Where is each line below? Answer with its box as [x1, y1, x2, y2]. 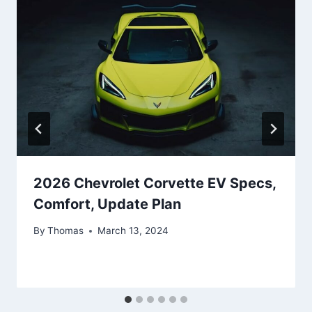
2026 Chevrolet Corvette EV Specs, [33, 174, 276, 192]
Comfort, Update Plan [33, 195, 181, 212]
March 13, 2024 [97, 225, 169, 237]
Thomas [47, 225, 84, 237]
